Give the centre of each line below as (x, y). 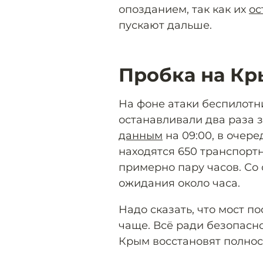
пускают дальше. (165, 25)
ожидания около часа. (179, 183)
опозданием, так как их (184, 9)
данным (141, 135)
